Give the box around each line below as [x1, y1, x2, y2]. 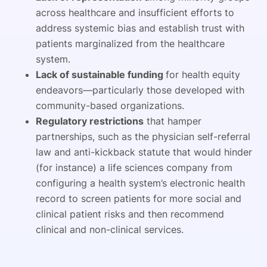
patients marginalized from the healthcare [36, 37, 225, 49]
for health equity [166, 68, 240, 80]
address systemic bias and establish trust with [36, 21, 244, 34]
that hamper [144, 114, 201, 127]
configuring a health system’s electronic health [36, 176, 245, 189]
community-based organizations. [36, 99, 184, 111]
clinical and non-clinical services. [36, 223, 184, 235]
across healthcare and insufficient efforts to [36, 6, 234, 18]
